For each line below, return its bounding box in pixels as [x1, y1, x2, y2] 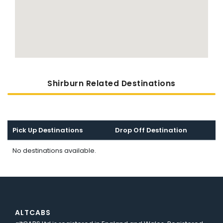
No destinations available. [12, 146, 96, 156]
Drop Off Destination [114, 125, 187, 135]
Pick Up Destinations [12, 125, 83, 135]
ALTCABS [15, 208, 51, 218]
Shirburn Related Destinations [47, 78, 176, 89]
